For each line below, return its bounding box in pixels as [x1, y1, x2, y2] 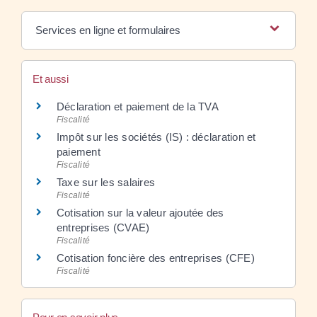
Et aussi [33, 73, 69, 86]
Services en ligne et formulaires [35, 24, 180, 37]
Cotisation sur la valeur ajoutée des [57, 207, 224, 219]
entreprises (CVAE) [57, 221, 150, 234]
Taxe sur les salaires [57, 176, 156, 189]
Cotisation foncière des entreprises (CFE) [57, 252, 255, 265]
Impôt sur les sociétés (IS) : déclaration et [57, 131, 256, 144]
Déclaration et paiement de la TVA [57, 100, 219, 113]
